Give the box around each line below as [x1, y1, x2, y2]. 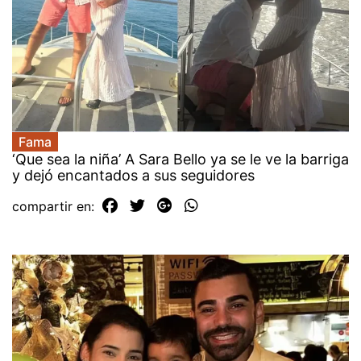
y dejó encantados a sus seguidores [12, 167, 255, 185]
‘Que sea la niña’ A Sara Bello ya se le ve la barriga [12, 151, 349, 168]
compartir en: [12, 198, 98, 215]
